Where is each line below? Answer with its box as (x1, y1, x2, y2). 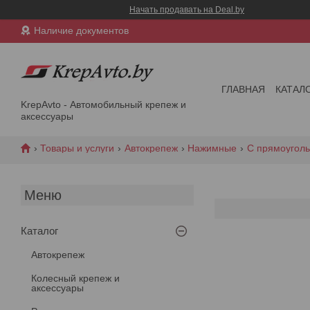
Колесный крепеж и (31, 272, 120, 284)
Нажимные (188, 142, 237, 154)
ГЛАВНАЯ (221, 84, 266, 95)
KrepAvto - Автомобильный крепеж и (21, 98, 186, 110)
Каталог (21, 224, 58, 237)
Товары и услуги (40, 142, 115, 154)
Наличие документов (34, 25, 129, 37)
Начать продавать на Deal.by (129, 5, 244, 15)
